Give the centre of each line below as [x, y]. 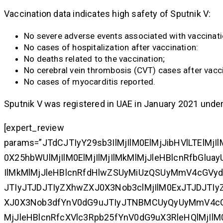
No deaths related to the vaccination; [95, 59]
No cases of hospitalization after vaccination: [111, 48]
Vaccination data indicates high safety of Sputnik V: [108, 14]
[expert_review [34, 128]
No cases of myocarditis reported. [90, 82]
